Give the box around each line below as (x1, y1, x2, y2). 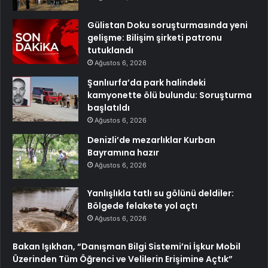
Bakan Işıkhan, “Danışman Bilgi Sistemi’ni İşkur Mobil (13, 240, 240, 252)
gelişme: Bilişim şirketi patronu (87, 31, 222, 44)
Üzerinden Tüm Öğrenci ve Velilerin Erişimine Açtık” (13, 252, 233, 265)
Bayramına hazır (87, 146, 159, 159)
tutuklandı (87, 44, 133, 56)
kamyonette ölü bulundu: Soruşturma (87, 89, 252, 101)
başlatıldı (87, 101, 130, 114)
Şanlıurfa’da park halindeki (87, 76, 206, 89)
